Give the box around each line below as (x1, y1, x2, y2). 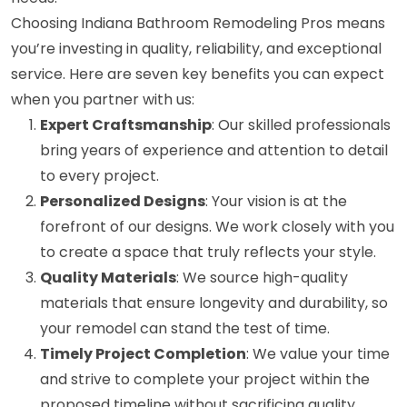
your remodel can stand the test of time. (40, 318, 330, 340)
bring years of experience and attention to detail (40, 140, 388, 162)
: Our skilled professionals (212, 114, 391, 136)
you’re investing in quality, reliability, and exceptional (11, 38, 382, 60)
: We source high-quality (176, 267, 348, 289)
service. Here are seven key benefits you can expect (11, 64, 384, 85)
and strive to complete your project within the (40, 369, 370, 391)
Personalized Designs (40, 191, 205, 213)
